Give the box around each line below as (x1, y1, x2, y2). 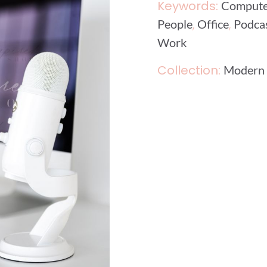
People (157, 17, 193, 31)
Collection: (157, 62, 223, 79)
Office (197, 17, 229, 31)
